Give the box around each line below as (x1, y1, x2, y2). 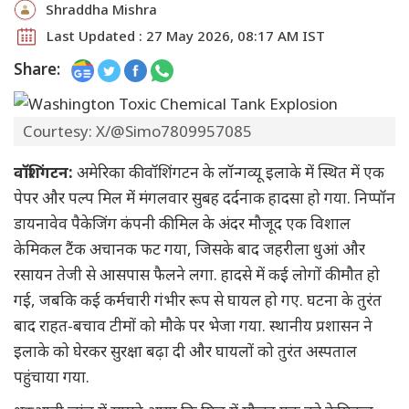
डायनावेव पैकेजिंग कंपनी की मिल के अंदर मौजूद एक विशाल (14, 213, 351, 234)
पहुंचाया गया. (14, 366, 89, 387)
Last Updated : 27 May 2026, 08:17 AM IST (47, 26, 325, 45)
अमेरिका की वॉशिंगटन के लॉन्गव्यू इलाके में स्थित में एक (77, 162, 384, 183)
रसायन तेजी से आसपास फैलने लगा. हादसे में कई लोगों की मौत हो (14, 264, 380, 285)
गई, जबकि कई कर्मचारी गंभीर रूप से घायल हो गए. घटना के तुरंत (14, 289, 382, 310)
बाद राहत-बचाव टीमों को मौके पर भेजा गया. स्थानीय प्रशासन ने (14, 315, 372, 336)
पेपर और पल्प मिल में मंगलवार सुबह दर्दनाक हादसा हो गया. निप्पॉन (14, 187, 395, 208)
